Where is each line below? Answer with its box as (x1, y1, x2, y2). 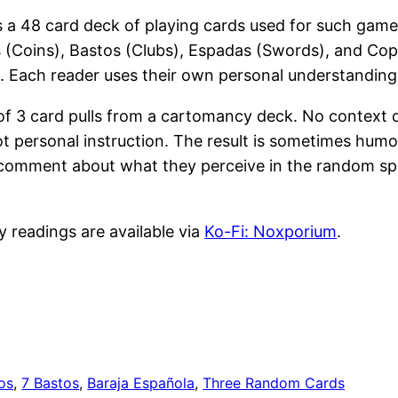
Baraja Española (87, 374, 195, 393)
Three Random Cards (203, 374, 346, 393)
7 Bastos (21, 374, 80, 393)
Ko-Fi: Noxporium (204, 222, 338, 242)
